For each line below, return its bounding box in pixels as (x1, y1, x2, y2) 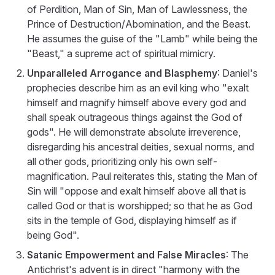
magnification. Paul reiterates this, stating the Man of (27, 169, 258, 182)
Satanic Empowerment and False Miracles (27, 248, 226, 261)
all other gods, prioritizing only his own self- (27, 155, 217, 168)
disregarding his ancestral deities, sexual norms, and (27, 140, 254, 153)
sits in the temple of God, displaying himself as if (27, 214, 237, 227)
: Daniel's (217, 66, 258, 79)
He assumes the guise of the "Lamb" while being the (27, 32, 258, 45)
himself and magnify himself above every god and (27, 96, 246, 109)
